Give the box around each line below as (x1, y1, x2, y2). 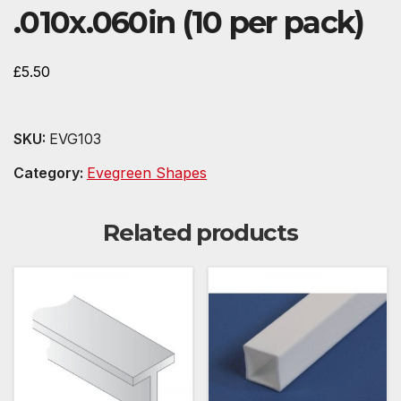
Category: (13, 164, 87, 183)
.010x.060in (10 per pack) (13, 4, 364, 42)
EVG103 (49, 130, 101, 149)
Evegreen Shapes (87, 164, 207, 183)
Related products (103, 218, 298, 248)
